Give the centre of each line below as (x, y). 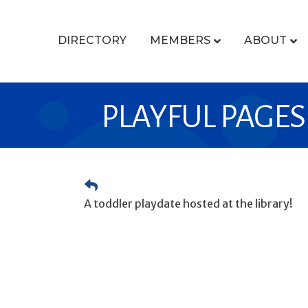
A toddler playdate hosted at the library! (188, 203)
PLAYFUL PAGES (203, 117)
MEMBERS (180, 41)
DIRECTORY (92, 41)
